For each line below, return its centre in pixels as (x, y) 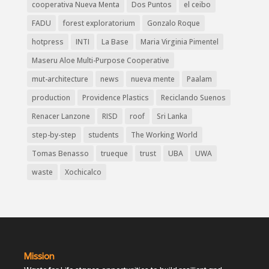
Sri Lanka (172, 116)
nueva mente (153, 79)
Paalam (199, 79)
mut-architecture (60, 79)
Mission (39, 257)
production (51, 97)
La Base (115, 41)
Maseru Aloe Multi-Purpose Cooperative (100, 60)
